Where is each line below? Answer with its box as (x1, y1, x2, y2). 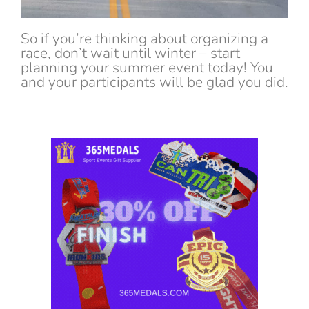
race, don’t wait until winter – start (21, 43, 240, 63)
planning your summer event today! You (21, 57, 273, 77)
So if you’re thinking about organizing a (21, 28, 268, 48)
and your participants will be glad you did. (21, 72, 288, 92)
